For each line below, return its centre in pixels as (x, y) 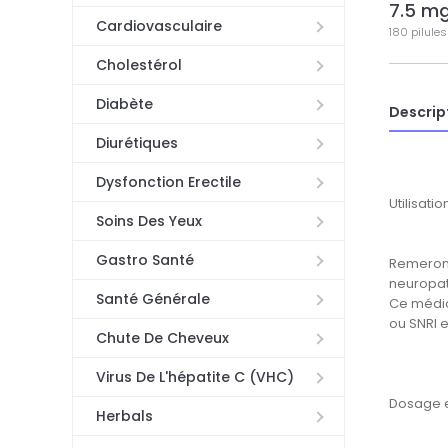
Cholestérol (138, 65)
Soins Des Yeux (148, 221)
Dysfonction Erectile (168, 182)
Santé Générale (152, 299)
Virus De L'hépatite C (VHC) (194, 377)
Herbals (124, 416)
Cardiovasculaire (158, 26)
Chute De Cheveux (162, 338)
